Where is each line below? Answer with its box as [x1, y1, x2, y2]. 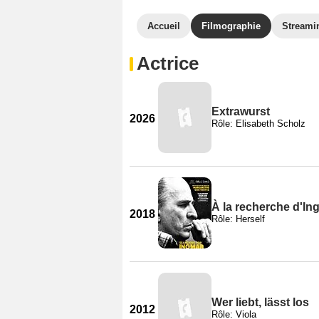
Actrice [137, 53, 199, 74]
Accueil [147, 21, 180, 31]
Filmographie [202, 21, 261, 31]
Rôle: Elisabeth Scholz [211, 117, 305, 129]
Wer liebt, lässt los [211, 296, 309, 308]
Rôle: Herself [211, 213, 265, 224]
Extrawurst [211, 105, 270, 117]
